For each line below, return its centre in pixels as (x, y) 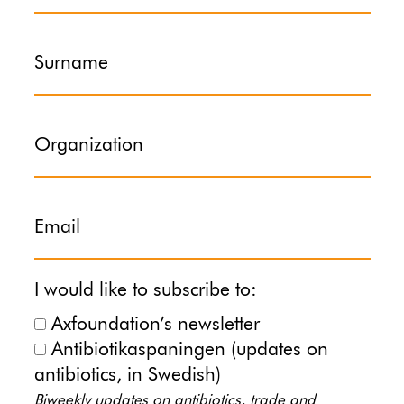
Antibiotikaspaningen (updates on (189, 350)
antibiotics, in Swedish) (127, 375)
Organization (88, 145)
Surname (71, 63)
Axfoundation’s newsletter (155, 325)
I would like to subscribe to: (145, 290)
